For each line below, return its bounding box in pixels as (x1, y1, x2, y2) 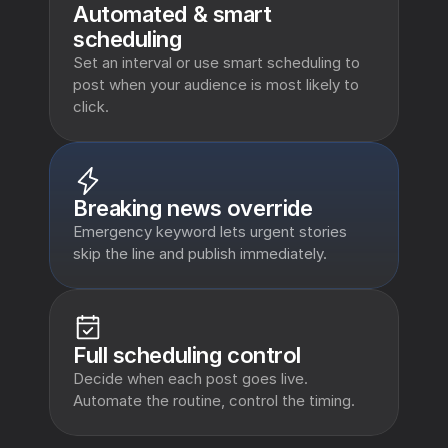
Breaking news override (73, 195, 313, 221)
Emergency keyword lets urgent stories (73, 222, 347, 241)
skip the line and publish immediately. (73, 244, 327, 263)
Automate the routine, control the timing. (73, 391, 355, 410)
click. (73, 97, 109, 116)
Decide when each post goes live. (73, 369, 308, 388)
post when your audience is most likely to (73, 75, 359, 94)
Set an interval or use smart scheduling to (73, 53, 360, 72)
